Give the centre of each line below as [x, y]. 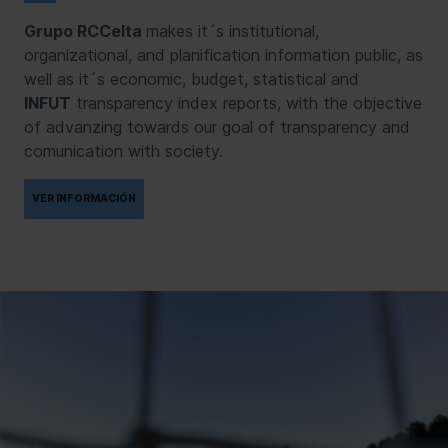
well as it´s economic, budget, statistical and [191, 78]
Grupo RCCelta [85, 30]
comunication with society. [123, 150]
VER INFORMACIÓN [84, 198]
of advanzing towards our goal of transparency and [217, 126]
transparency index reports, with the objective [246, 102]
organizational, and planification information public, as [223, 54]
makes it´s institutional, [232, 30]
